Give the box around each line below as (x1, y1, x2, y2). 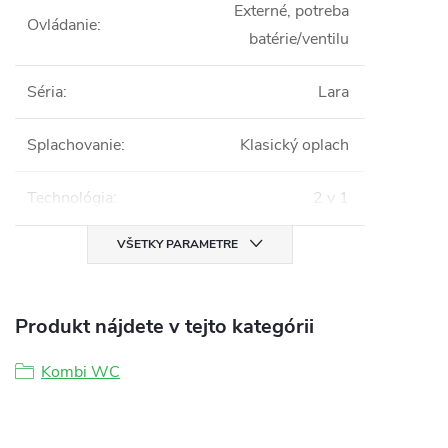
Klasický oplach (240, 134, 349, 156)
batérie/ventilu (249, 28, 349, 50)
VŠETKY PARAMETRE (117, 236, 238, 252)
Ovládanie (27, 14, 97, 36)
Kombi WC (41, 361, 120, 383)
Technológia (27, 187, 113, 209)
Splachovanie (27, 134, 121, 156)
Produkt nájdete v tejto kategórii (15, 313, 314, 340)
